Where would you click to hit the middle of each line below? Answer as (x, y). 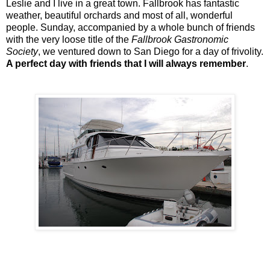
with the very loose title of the (69, 39)
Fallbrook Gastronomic (180, 39)
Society (22, 51)
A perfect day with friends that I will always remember (126, 63)
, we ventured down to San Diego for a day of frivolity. (151, 51)
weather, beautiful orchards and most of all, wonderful (119, 15)
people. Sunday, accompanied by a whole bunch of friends (130, 27)
